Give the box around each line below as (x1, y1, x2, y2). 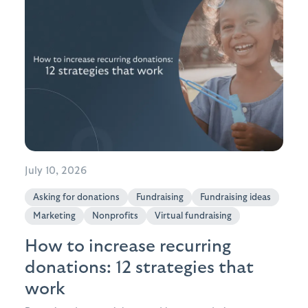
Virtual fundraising (155, 210, 232, 221)
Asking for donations (33, 192, 120, 202)
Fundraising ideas (200, 192, 271, 202)
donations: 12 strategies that (25, 258, 254, 276)
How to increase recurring (25, 236, 231, 255)
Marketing (33, 210, 76, 221)
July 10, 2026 (25, 165, 87, 176)
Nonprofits (92, 210, 138, 221)
